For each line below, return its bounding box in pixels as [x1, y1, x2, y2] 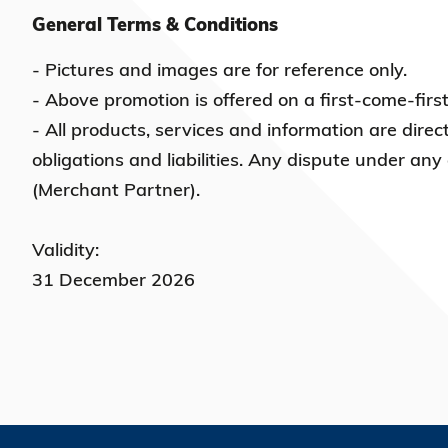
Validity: [32, 238, 99, 261]
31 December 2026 [32, 268, 195, 291]
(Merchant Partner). [32, 178, 200, 201]
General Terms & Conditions [32, 13, 278, 36]
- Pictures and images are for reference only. [32, 58, 407, 81]
